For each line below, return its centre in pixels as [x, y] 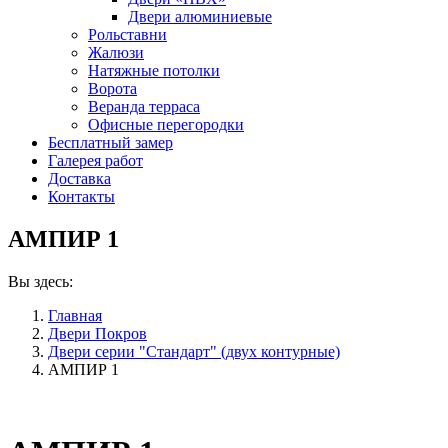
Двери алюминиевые [200, 16]
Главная [75, 315]
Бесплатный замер [110, 142]
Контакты [81, 196]
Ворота [112, 88]
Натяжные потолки [154, 70]
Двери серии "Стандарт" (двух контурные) [194, 351]
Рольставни [127, 34]
